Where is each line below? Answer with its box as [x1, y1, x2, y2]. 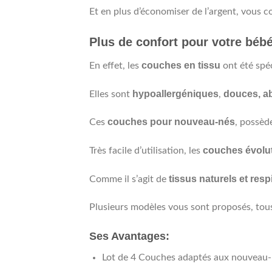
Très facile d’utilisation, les [89, 146, 203, 156]
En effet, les [89, 60, 141, 70]
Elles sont [89, 89, 132, 99]
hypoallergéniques [132, 88, 219, 99]
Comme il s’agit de [89, 174, 166, 184]
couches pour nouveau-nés [105, 117, 235, 127]
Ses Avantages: [89, 229, 169, 242]
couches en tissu [141, 59, 220, 70]
